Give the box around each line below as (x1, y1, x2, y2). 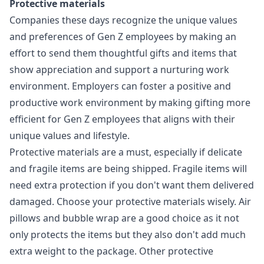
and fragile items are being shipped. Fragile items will (9, 162, 247, 175)
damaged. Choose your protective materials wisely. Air (9, 195, 251, 208)
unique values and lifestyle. (9, 129, 130, 142)
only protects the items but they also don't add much (9, 228, 246, 241)
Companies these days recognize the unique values (9, 14, 237, 27)
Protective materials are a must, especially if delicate (9, 146, 242, 159)
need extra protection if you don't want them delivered (9, 179, 254, 192)
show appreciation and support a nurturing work (9, 63, 229, 76)
